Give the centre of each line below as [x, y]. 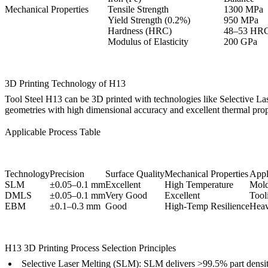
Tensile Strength [138, 10]
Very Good [126, 196]
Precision [67, 174]
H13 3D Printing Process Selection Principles [90, 248]
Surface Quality [135, 174]
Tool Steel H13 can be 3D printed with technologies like [112, 99]
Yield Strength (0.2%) [149, 20]
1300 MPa [243, 10]
